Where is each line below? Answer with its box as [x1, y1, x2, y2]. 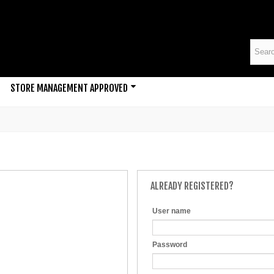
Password [152, 240, 187, 249]
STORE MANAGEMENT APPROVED [10, 81, 128, 94]
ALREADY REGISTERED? [150, 179, 234, 192]
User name [152, 206, 191, 215]
